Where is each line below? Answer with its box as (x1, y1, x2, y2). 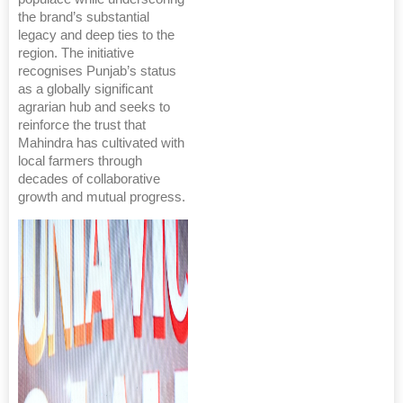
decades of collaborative (18, 171, 160, 186)
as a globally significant (18, 81, 153, 96)
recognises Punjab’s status (18, 63, 176, 78)
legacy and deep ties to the (18, 27, 175, 42)
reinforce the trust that (18, 117, 146, 132)
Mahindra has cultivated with (18, 135, 184, 150)
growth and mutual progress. (18, 189, 185, 204)
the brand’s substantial (18, 9, 149, 24)
